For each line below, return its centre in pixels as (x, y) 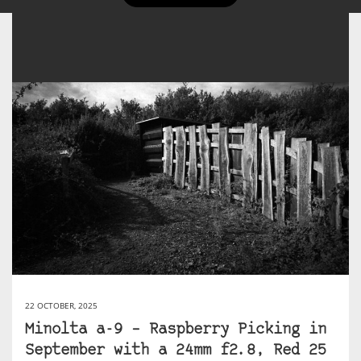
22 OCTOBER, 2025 (61, 305)
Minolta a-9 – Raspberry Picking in (176, 330)
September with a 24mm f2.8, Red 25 (176, 351)
